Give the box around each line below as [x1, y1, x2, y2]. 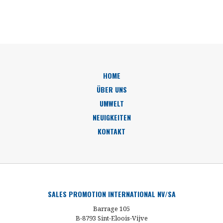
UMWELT [99, 98, 124, 109]
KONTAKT [98, 126, 125, 136]
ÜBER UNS [96, 84, 127, 95]
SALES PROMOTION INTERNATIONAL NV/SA [47, 189, 176, 199]
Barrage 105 [93, 204, 130, 213]
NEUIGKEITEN [92, 112, 131, 122]
